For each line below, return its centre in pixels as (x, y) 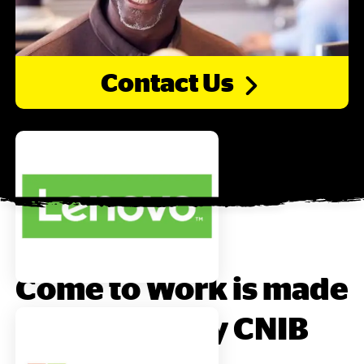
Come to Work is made (182, 287)
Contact (151, 82)
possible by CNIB (182, 327)
